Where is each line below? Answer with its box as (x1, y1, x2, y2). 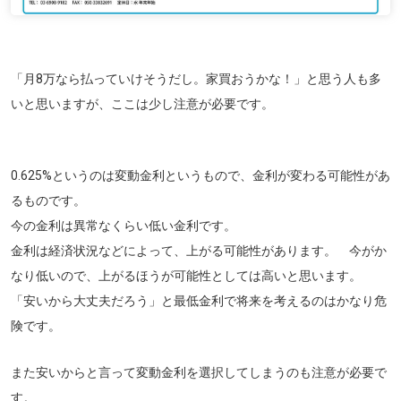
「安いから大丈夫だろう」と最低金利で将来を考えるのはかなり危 (11, 293, 387, 308)
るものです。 (11, 192, 86, 208)
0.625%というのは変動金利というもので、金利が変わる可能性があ (11, 167, 390, 183)
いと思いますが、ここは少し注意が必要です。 (11, 96, 274, 111)
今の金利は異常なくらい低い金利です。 (11, 218, 236, 233)
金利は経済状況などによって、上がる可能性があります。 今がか (11, 243, 387, 258)
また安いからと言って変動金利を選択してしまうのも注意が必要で (11, 364, 387, 380)
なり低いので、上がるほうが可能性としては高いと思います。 (11, 268, 362, 283)
